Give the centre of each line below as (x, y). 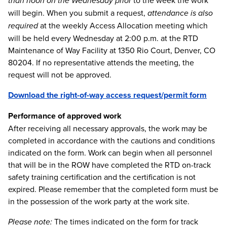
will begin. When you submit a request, (78, 13)
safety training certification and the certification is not (102, 177)
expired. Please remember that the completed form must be (113, 189)
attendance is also (180, 13)
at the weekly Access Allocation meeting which (123, 25)
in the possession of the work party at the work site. (99, 201)
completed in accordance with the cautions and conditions (111, 140)
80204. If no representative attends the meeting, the (101, 62)
